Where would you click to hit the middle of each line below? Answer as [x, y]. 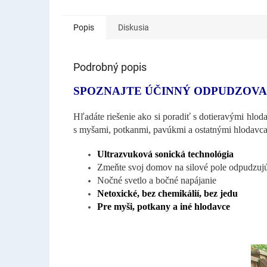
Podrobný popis [110, 67]
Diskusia [133, 27]
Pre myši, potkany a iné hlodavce [164, 206]
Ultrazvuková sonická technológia [165, 154]
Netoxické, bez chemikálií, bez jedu [167, 193]
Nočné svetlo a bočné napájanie [157, 180]
